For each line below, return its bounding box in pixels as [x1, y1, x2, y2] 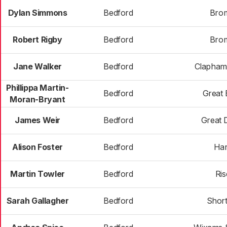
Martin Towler [10, 169, 65, 179]
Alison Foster [12, 142, 63, 152]
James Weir [15, 115, 60, 125]
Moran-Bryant [10, 94, 65, 104]
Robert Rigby [13, 34, 62, 45]
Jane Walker [13, 61, 62, 71]
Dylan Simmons [8, 8, 67, 18]
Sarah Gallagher [6, 196, 69, 206]
